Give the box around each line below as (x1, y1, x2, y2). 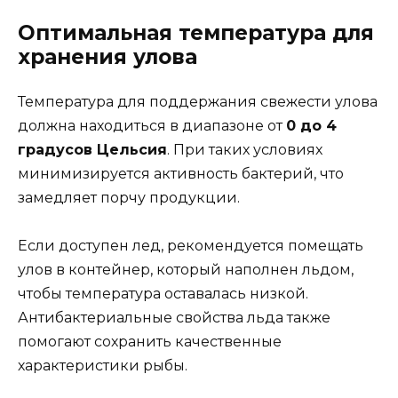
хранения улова (18, 44, 197, 69)
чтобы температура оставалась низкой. (18, 285, 308, 303)
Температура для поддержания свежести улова (18, 92, 378, 110)
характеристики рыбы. (18, 357, 187, 375)
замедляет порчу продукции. (18, 188, 240, 206)
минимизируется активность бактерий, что (18, 164, 344, 182)
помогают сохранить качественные (18, 333, 282, 351)
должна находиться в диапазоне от (18, 116, 286, 134)
